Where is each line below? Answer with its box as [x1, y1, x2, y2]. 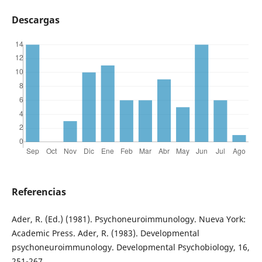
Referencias [11, 185, 66, 199]
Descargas [11, 13, 60, 27]
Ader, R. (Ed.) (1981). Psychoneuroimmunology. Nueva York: [11, 213, 246, 225]
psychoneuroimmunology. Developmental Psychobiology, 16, [11, 242, 250, 253]
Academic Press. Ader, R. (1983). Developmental [11, 227, 199, 239]
